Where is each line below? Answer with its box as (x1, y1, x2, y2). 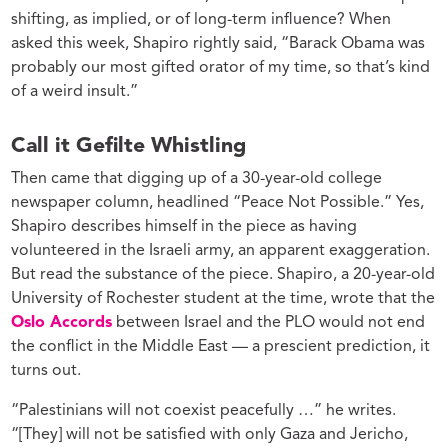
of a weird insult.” (11, 83, 139, 100)
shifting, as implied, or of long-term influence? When (11, 11, 392, 28)
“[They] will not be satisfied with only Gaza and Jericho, (11, 427, 409, 444)
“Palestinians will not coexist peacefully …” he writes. (11, 403, 397, 420)
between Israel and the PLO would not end (112, 315, 426, 332)
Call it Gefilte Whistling (11, 135, 247, 157)
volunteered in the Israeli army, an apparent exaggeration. (11, 243, 431, 260)
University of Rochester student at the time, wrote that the (11, 291, 436, 308)
